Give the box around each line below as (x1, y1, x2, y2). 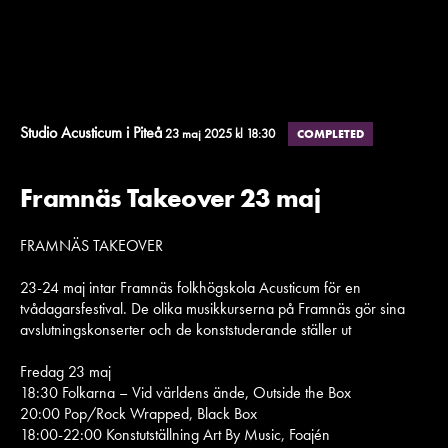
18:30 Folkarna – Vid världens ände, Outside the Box (20, 382, 351, 403)
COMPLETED (297, 126, 364, 142)
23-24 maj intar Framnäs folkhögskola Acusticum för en (20, 277, 361, 298)
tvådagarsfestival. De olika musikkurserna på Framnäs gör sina (20, 298, 405, 319)
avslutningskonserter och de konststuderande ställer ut (20, 319, 351, 340)
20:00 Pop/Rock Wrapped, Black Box (20, 403, 257, 424)
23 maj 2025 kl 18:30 (162, 125, 278, 142)
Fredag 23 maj (20, 361, 111, 382)
